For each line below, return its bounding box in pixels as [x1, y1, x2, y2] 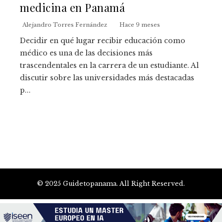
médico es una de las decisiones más [20, 48, 153, 57]
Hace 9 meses [119, 21, 160, 28]
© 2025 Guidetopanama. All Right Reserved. [37, 179, 185, 187]
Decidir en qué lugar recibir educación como [20, 36, 185, 45]
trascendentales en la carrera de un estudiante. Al [20, 60, 199, 70]
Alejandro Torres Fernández [22, 21, 107, 28]
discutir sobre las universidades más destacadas [20, 73, 194, 82]
